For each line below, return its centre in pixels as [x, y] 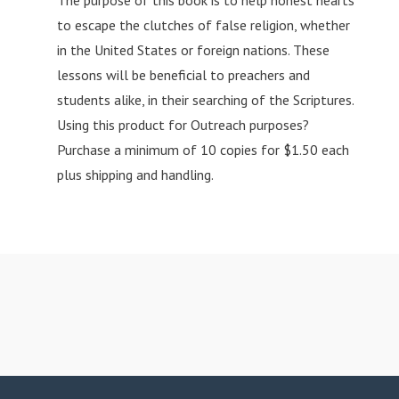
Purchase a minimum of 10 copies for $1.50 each [203, 150]
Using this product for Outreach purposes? [183, 125]
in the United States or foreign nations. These [193, 50]
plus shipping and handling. [135, 175]
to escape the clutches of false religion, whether [203, 25]
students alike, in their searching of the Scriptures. [205, 100]
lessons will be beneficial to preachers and [183, 75]
